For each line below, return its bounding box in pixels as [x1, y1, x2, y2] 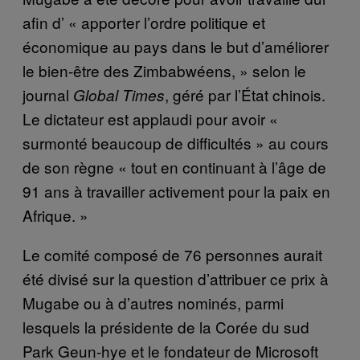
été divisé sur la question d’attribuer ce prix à [22, 267, 329, 289]
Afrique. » [22, 203, 88, 226]
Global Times [73, 84, 165, 105]
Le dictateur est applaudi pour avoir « [22, 107, 278, 129]
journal [22, 83, 73, 105]
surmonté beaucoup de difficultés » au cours [22, 131, 329, 153]
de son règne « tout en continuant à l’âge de [22, 155, 326, 178]
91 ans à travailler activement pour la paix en [22, 179, 330, 202]
